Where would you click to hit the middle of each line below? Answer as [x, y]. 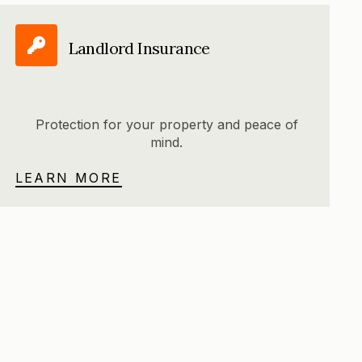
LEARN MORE [68, 178]
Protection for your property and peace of [166, 125]
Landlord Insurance [139, 48]
